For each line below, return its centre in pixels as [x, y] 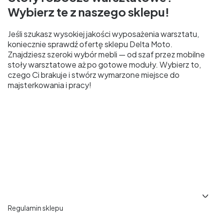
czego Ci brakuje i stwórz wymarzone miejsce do [94, 74]
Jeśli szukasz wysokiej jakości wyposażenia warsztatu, [103, 34]
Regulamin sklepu [36, 208]
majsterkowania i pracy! [50, 85]
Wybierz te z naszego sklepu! [89, 11]
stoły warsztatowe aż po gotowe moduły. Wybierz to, [104, 64]
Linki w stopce [43, 197]
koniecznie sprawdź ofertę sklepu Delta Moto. [90, 44]
